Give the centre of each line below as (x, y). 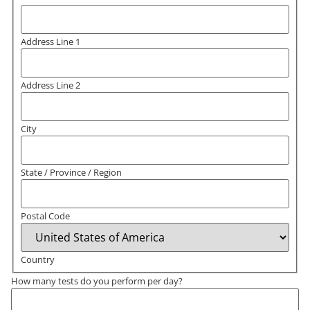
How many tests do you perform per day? (97, 281)
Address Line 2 (50, 85)
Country (37, 260)
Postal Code (45, 216)
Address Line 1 (50, 42)
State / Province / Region (71, 173)
